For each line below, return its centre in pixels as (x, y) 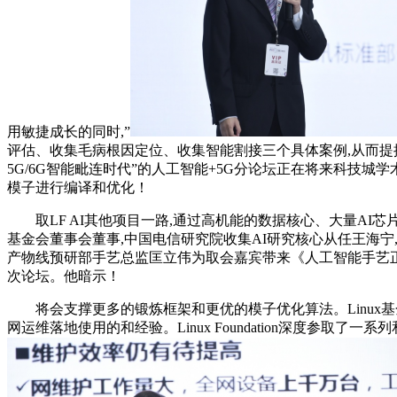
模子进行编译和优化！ (78, 187)
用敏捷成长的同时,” (69, 132)
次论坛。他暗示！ (64, 276)
